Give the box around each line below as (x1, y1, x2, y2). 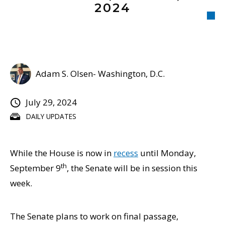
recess (114, 147, 138, 159)
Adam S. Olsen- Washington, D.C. (36, 68, 165, 79)
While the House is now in (10, 147, 114, 159)
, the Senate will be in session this (67, 162, 197, 174)
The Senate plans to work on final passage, (10, 210, 178, 222)
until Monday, (138, 147, 196, 159)
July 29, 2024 (26, 96, 77, 108)
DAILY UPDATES (26, 111, 76, 121)
